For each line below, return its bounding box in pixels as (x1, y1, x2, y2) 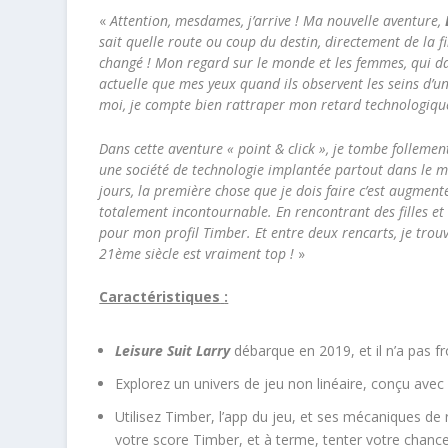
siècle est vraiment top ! (141, 243, 295, 263)
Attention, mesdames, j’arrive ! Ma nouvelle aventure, (110, 11, 446, 31)
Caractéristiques (99, 286, 221, 306)
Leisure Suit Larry (115, 341, 231, 361)
